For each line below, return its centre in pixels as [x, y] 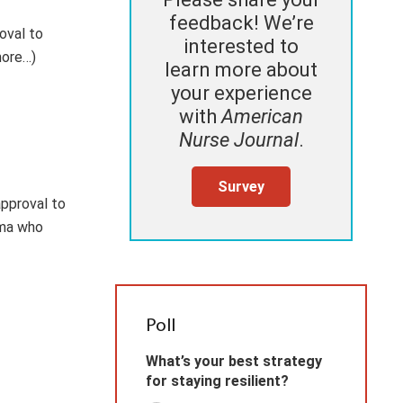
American [262, 117]
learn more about [241, 70]
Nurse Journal [238, 140]
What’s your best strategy [234, 362]
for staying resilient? [217, 381]
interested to [241, 47]
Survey [241, 186]
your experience [241, 94]
